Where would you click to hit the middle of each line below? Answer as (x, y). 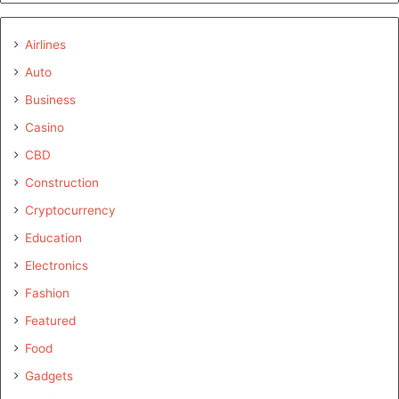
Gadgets (49, 376)
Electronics (57, 266)
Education (53, 238)
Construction (62, 183)
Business (50, 100)
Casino (45, 128)
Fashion (47, 293)
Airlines (45, 45)
